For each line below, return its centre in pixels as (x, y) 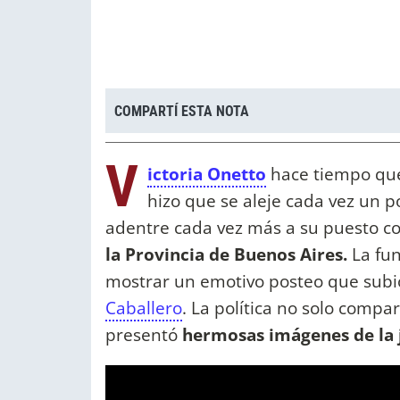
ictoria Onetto (207, 174)
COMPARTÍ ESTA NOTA (182, 111)
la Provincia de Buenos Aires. (226, 254)
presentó (144, 335)
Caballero (144, 308)
